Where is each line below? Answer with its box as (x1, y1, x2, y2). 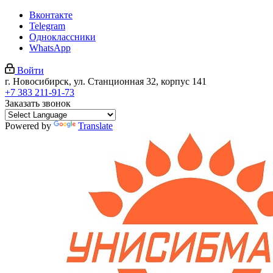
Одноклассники (29, 32, 96, 42)
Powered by (5, 121, 54, 131)
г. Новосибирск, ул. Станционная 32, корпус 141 (5, 76, 207, 87)
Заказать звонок (5, 98, 71, 108)
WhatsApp (29, 43, 71, 53)
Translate (78, 121, 113, 131)
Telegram (29, 21, 65, 31)
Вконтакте (29, 10, 73, 20)
